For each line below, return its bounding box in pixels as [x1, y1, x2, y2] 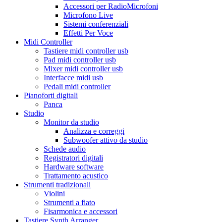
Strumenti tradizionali [24, 180, 91, 189]
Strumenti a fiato [44, 198, 95, 207]
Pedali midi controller [44, 82, 111, 91]
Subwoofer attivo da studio [63, 135, 148, 144]
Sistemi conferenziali [63, 19, 128, 28]
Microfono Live [63, 10, 113, 19]
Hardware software [44, 162, 104, 171]
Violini [44, 189, 65, 198]
